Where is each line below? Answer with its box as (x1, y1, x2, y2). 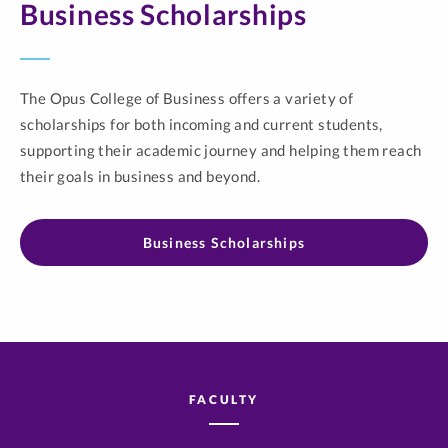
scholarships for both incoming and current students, (20, 115, 383, 133)
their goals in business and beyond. (20, 167, 260, 185)
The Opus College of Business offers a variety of (20, 89, 354, 107)
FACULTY (188, 392, 260, 407)
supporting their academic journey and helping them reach (20, 141, 422, 159)
